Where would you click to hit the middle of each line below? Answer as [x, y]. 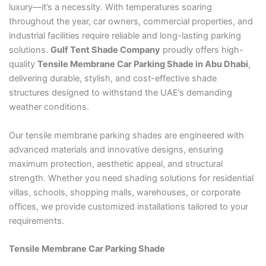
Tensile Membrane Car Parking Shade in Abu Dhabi [142, 64]
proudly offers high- [202, 50]
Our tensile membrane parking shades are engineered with [126, 135]
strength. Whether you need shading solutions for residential [131, 178]
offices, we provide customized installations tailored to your [128, 206]
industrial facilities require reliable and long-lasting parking [125, 36]
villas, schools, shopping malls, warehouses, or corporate [124, 192]
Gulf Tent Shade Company [105, 50]
